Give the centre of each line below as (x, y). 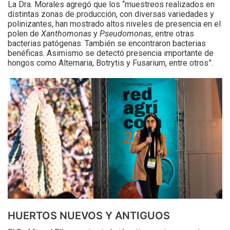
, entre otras (173, 33)
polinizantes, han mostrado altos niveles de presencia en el (114, 24)
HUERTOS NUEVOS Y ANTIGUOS (89, 216)
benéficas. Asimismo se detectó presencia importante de (111, 53)
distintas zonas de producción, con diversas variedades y (111, 14)
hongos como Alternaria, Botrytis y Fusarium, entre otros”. (110, 63)
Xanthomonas (66, 33)
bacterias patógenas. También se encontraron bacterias (107, 43)
